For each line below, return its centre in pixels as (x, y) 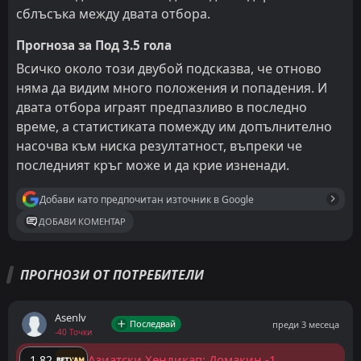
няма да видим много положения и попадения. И (172, 88)
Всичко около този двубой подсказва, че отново (169, 69)
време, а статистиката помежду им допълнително (174, 127)
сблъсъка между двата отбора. (113, 13)
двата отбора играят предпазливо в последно (162, 108)
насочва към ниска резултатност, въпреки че (159, 146)
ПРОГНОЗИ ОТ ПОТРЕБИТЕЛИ (112, 275)
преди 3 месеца (306, 324)
